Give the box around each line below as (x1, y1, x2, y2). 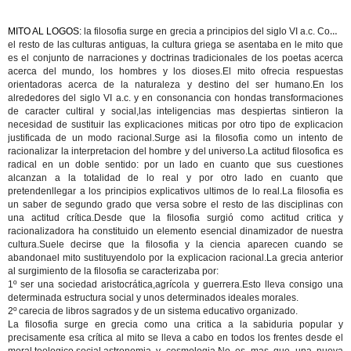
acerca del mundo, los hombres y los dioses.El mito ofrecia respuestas (8, 66, 343, 77)
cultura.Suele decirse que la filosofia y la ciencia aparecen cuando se (8, 239, 343, 250)
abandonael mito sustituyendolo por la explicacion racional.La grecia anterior (8, 252, 343, 263)
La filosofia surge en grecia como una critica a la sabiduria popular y (8, 319, 343, 330)
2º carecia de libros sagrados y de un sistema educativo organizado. (8, 306, 298, 317)
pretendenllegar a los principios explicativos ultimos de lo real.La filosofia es (8, 186, 343, 197)
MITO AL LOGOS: (8, 26, 82, 37)
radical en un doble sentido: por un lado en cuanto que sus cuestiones (8, 159, 343, 170)
